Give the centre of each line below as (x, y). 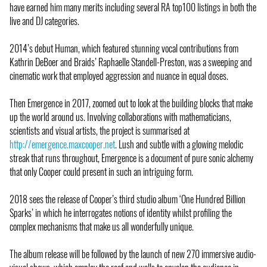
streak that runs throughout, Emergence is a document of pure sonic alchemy (131, 158)
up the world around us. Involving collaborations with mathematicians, (120, 117)
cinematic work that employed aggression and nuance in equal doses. (119, 76)
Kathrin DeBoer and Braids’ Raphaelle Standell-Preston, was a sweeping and (131, 62)
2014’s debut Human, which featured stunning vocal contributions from (124, 49)
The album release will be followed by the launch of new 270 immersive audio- (133, 254)
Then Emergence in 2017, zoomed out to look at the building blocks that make (131, 103)
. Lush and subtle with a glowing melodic (179, 145)
